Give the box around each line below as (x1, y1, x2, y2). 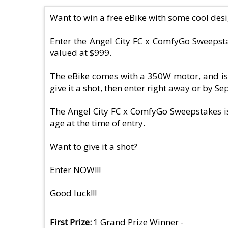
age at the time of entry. (50, 117, 145, 129)
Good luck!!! (50, 187, 97, 199)
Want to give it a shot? (50, 140, 137, 152)
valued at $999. (50, 46, 111, 59)
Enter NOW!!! (50, 163, 101, 176)
